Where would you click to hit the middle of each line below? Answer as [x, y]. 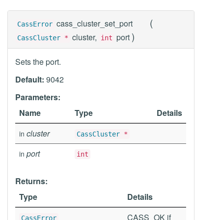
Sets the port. [38, 62]
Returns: [31, 181]
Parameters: [38, 97]
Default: [30, 79]
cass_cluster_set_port [95, 23]
